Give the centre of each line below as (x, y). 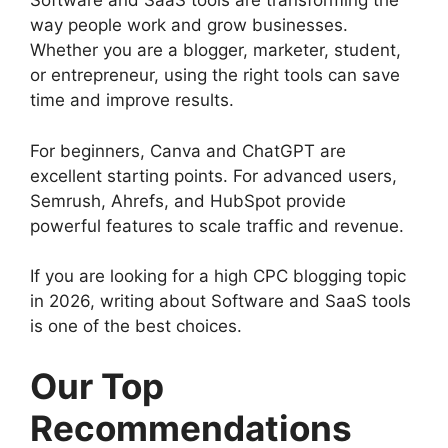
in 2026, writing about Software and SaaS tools (220, 301)
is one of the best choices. (136, 326)
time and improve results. (132, 100)
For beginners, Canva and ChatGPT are (188, 150)
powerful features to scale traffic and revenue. (217, 225)
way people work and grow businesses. (189, 25)
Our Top (97, 385)
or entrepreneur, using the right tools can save (215, 75)
